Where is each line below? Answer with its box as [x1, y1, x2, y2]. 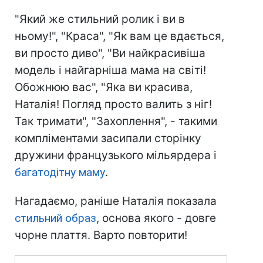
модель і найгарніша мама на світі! [15, 63, 206, 77]
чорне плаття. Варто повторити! [15, 228, 187, 242]
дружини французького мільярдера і [15, 148, 217, 162]
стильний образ [15, 211, 96, 225]
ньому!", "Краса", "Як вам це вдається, [15, 29, 224, 43]
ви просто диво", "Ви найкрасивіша [15, 46, 205, 60]
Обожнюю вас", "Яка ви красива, [15, 80, 193, 94]
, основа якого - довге [96, 211, 216, 225]
